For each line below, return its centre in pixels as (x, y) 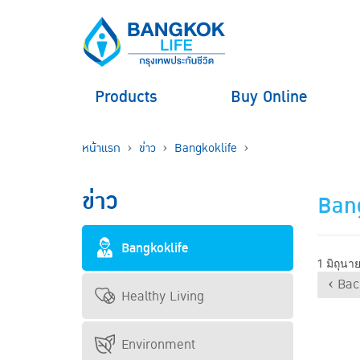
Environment (158, 344)
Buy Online (268, 97)
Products (126, 97)
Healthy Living (163, 296)
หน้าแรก (101, 148)
